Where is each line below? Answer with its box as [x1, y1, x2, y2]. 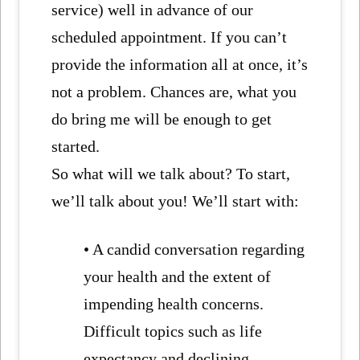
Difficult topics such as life [84, 321, 263, 340]
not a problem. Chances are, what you [51, 82, 297, 100]
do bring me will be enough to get [51, 109, 272, 128]
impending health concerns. [84, 294, 264, 313]
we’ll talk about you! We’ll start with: [51, 191, 300, 210]
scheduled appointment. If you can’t [51, 27, 288, 46]
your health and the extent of [84, 267, 272, 285]
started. [51, 137, 100, 155]
